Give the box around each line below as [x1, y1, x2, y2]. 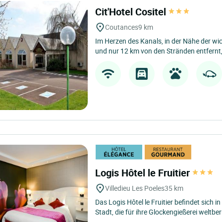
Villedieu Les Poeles [105, 183, 165, 193]
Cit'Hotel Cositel [95, 5, 169, 18]
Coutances [105, 22, 139, 32]
